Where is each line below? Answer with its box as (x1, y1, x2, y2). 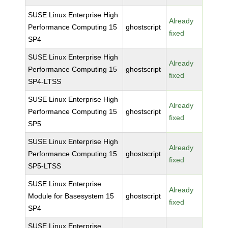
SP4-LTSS (28, 77, 62, 85)
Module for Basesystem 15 (28, 192, 115, 200)
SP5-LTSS (28, 162, 62, 170)
